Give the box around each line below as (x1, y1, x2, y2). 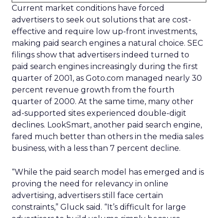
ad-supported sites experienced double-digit (12, 109, 186, 118)
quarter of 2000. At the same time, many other (12, 97, 194, 106)
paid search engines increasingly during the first (12, 62, 198, 71)
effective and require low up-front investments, (12, 27, 197, 36)
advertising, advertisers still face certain (12, 191, 163, 200)
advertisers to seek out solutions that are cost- (12, 15, 191, 24)
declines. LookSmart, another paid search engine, (12, 120, 202, 129)
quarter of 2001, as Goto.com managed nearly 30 (12, 73, 202, 83)
